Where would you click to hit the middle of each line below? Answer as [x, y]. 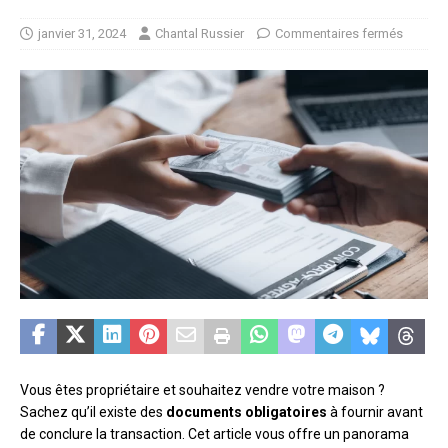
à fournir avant [375, 412]
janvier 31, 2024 [82, 33]
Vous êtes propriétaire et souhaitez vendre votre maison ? [202, 390]
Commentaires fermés [339, 33]
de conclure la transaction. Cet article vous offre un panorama [214, 434]
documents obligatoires [246, 412]
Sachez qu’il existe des [93, 412]
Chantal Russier [199, 33]
